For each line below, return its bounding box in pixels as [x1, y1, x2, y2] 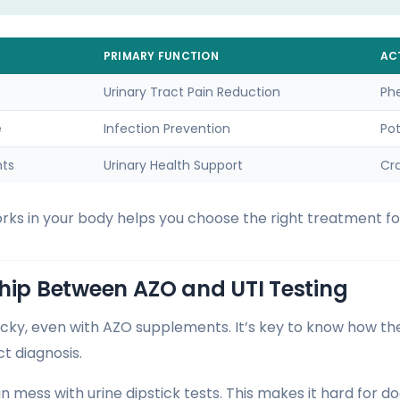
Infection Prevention [104, 120, 230, 138]
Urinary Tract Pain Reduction [104, 83, 280, 102]
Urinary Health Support [104, 156, 243, 175]
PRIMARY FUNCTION [104, 48, 219, 64]
